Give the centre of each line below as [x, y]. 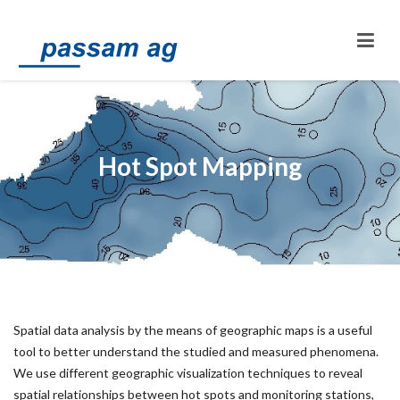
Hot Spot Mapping [200, 166]
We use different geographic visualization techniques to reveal [188, 373]
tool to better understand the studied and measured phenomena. [196, 351]
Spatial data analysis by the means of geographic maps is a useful [193, 330]
